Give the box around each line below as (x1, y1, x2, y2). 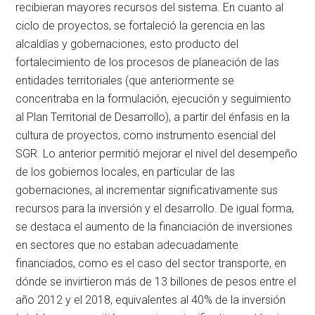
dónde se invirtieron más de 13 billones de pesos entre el (15, 274, 297, 288)
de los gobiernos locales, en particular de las (15, 165, 236, 179)
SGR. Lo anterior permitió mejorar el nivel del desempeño (15, 146, 298, 160)
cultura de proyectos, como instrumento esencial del (15, 128, 276, 142)
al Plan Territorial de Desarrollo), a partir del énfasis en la (15, 110, 290, 124)
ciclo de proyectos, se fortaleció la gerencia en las (15, 18, 266, 32)
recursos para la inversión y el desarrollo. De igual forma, (15, 201, 295, 215)
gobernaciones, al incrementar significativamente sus (15, 183, 278, 197)
